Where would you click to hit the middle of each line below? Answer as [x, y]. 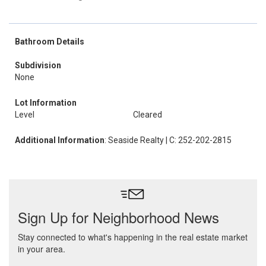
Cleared [148, 115]
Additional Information [60, 140]
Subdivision [38, 65]
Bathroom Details [50, 42]
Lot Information [46, 103]
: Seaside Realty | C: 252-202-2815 [168, 140]
